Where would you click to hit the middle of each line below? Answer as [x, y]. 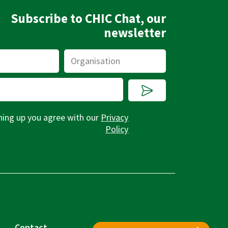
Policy [117, 129]
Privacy [115, 117]
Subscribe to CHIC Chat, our [89, 18]
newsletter [135, 32]
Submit [159, 82]
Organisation [85, 55]
